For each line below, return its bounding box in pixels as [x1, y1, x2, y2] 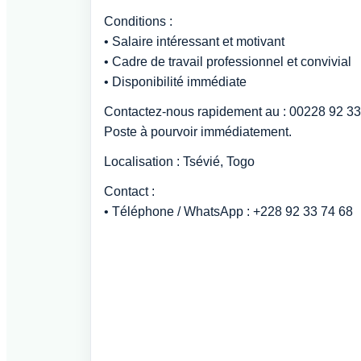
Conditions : [104, 15, 172, 28]
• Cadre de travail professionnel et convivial [104, 55, 351, 68]
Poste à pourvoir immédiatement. [104, 125, 292, 139]
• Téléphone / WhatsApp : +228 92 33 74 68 [104, 205, 353, 218]
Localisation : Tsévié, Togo [104, 155, 255, 168]
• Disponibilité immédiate [104, 75, 247, 89]
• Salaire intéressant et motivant [104, 35, 284, 48]
